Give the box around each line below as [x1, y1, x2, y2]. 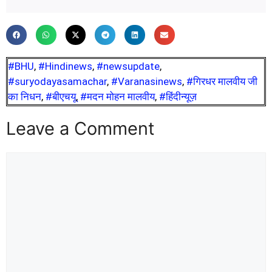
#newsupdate [97, 60, 160, 73]
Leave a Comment [6, 118, 155, 140]
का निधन [8, 90, 41, 103]
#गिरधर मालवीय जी [186, 75, 257, 88]
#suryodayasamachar [8, 75, 107, 88]
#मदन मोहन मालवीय [80, 90, 155, 103]
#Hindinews [38, 60, 92, 73]
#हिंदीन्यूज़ [159, 90, 197, 103]
